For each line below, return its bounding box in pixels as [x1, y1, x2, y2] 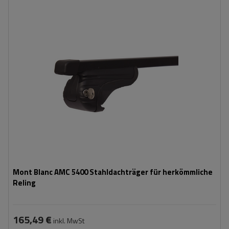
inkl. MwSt [52, 215, 84, 226]
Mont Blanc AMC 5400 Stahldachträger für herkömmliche [13, 166, 213, 178]
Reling [13, 177, 36, 189]
